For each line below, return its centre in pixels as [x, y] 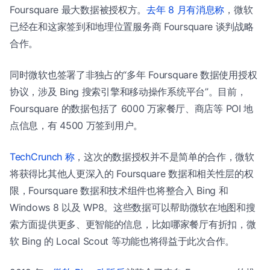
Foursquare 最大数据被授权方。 [78, 10]
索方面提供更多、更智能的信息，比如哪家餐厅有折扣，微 [133, 224]
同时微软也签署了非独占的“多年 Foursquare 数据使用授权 [133, 75]
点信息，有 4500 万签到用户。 [76, 125]
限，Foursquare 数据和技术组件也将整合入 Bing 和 [119, 190]
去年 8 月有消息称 [186, 10]
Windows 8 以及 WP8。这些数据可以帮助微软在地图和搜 [133, 207]
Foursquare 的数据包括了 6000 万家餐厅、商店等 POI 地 [132, 108]
